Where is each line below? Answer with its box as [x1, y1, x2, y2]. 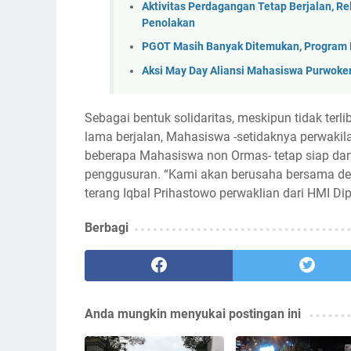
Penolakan [142, 16, 195, 30]
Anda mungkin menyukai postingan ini [85, 306, 301, 322]
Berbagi [85, 220, 128, 236]
